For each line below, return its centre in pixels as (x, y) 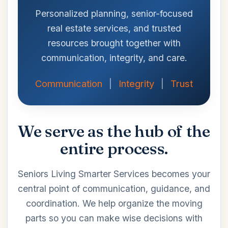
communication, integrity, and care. (114, 58)
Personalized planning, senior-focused (114, 14)
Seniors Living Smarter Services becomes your (114, 174)
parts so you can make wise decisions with (114, 218)
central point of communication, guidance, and (114, 189)
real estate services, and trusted (114, 28)
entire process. (114, 149)
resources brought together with (114, 43)
